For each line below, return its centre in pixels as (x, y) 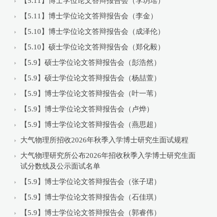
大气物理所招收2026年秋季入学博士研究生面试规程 (104, 140)
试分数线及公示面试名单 (60, 166)
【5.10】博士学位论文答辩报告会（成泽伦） (93, 31)
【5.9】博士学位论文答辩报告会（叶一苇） (91, 93)
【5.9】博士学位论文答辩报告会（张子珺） (91, 181)
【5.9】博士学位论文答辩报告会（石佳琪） (91, 197)
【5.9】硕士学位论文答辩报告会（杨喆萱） (91, 78)
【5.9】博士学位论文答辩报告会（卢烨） (87, 109)
